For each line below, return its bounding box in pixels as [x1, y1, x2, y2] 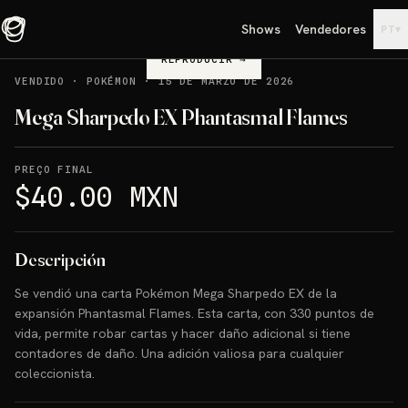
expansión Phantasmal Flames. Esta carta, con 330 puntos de [15, 305, 374, 321]
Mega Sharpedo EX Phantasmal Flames [15, 104, 348, 130]
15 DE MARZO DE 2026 [158, 75, 295, 87]
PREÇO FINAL [15, 163, 94, 176]
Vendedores [295, 21, 367, 37]
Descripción [15, 248, 106, 270]
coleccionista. [15, 365, 95, 382]
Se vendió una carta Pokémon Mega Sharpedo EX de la [15, 285, 337, 301]
